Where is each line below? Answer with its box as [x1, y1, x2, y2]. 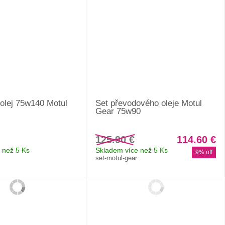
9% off [195, 148, 212, 156]
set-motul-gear [95, 154, 138, 162]
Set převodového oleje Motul [95, 98, 202, 108]
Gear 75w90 [95, 106, 141, 116]
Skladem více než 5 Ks [95, 146, 168, 154]
